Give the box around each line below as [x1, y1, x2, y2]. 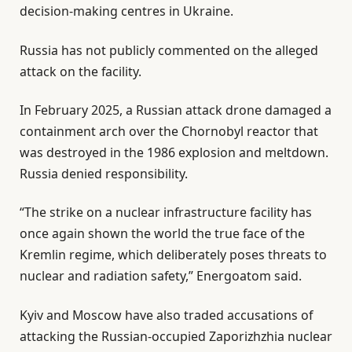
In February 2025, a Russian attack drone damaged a [20, 101, 332, 119]
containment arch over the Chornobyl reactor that [20, 123, 318, 141]
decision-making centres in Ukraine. [20, 2, 233, 20]
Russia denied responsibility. [20, 165, 188, 183]
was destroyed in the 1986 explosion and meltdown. [20, 144, 328, 162]
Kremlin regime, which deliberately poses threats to [20, 246, 327, 264]
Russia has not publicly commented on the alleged [20, 41, 318, 59]
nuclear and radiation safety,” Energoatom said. [20, 267, 302, 285]
